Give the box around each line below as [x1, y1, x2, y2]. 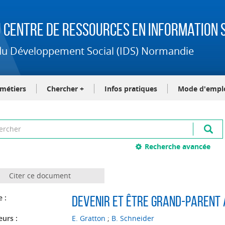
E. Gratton [71, 213, 105, 223]
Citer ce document [9, 171, 71, 180]
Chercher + [47, 84, 84, 93]
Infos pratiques [104, 84, 157, 93]
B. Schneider [111, 213, 154, 223]
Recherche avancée [145, 142, 211, 151]
